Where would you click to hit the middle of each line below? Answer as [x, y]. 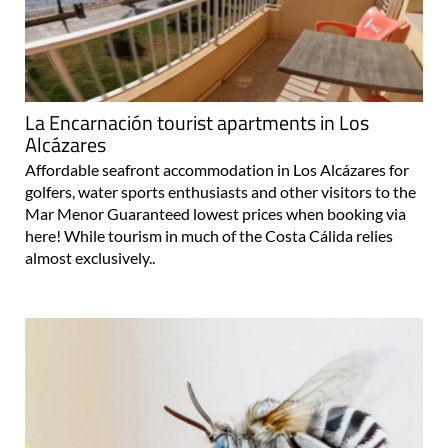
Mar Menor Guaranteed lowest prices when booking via [215, 213]
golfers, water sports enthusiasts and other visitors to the [220, 191]
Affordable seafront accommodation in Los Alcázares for [217, 169]
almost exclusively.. [90, 257]
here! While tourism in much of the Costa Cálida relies [209, 235]
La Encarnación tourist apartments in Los [197, 122]
